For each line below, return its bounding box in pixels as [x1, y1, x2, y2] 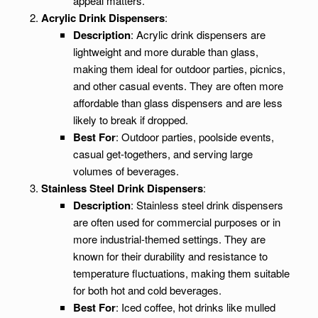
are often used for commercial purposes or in [72, 214, 280, 229]
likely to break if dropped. [72, 112, 188, 127]
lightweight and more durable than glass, [72, 44, 258, 59]
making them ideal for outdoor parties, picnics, [72, 61, 285, 76]
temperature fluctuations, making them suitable [72, 265, 290, 280]
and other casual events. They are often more [72, 78, 283, 93]
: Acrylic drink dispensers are [130, 27, 265, 42]
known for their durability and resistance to [72, 248, 268, 263]
